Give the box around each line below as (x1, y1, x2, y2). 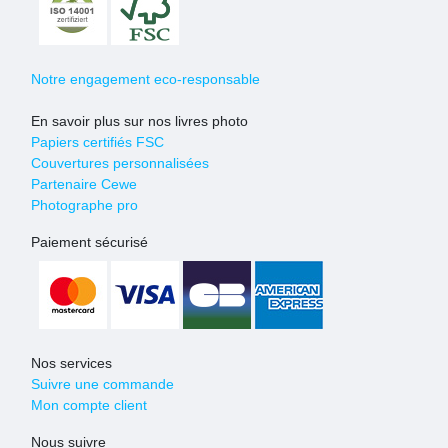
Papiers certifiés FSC (31, 134, 164, 150)
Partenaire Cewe (31, 176, 137, 192)
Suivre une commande (31, 376, 174, 392)
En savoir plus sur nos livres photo (31, 113, 248, 129)
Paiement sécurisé (31, 234, 148, 250)
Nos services (31, 355, 112, 371)
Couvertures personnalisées (31, 155, 209, 171)
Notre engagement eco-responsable (31, 71, 260, 87)
